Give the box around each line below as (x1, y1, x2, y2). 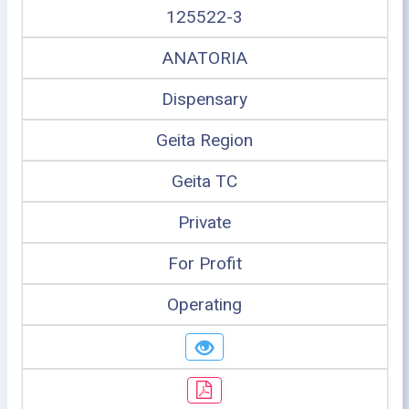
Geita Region (156, 130, 253, 151)
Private (178, 212, 231, 233)
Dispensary (162, 89, 247, 110)
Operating (167, 294, 242, 315)
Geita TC (172, 171, 237, 192)
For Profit (167, 253, 242, 274)
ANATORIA (162, 47, 247, 68)
